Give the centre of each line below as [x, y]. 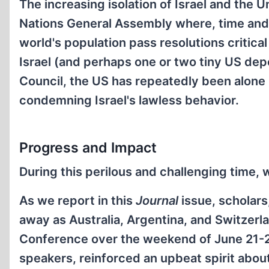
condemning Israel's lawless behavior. [129, 100]
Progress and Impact [88, 147]
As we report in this [77, 200]
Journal [157, 200]
